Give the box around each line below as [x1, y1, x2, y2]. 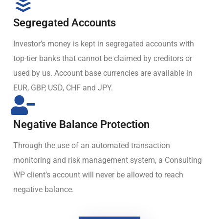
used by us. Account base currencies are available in [13, 68, 193, 78]
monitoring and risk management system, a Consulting [13, 155, 202, 165]
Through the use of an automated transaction [13, 141, 170, 151]
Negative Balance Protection [13, 118, 150, 131]
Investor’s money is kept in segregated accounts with [13, 39, 194, 49]
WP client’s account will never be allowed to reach [13, 170, 183, 180]
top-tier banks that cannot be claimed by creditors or [13, 54, 192, 64]
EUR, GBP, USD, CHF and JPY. [13, 83, 113, 93]
